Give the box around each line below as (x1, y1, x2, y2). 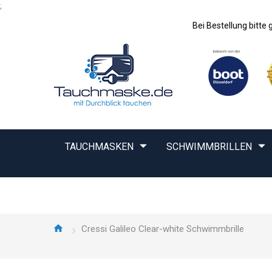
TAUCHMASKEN (65, 141, 134, 152)
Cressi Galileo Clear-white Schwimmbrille (81, 223, 244, 234)
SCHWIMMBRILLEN (166, 141, 252, 152)
